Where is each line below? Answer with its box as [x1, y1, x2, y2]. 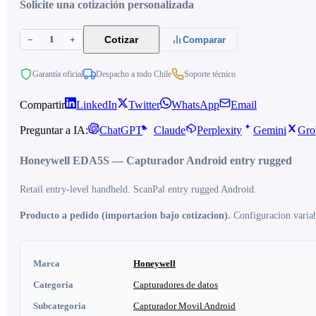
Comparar [183, 34, 226, 45]
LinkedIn [76, 99, 117, 111]
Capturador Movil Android [133, 300, 236, 312]
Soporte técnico [184, 68, 236, 79]
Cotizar [104, 34, 138, 45]
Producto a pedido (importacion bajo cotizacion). [20, 210, 231, 221]
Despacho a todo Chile [96, 68, 171, 79]
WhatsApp [171, 99, 219, 111]
